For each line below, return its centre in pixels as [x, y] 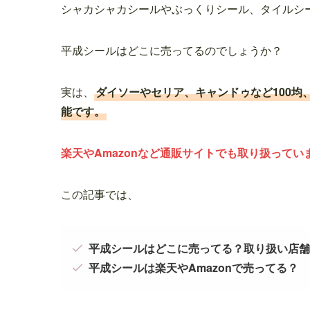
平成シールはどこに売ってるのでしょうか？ [172, 50]
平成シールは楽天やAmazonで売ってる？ [193, 267]
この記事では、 [100, 194]
